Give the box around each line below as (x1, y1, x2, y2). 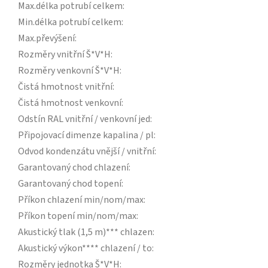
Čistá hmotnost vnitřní (18, 80, 112, 94)
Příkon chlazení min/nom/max (18, 193, 144, 207)
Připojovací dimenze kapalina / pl (18, 129, 154, 142)
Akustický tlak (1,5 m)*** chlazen (18, 226, 153, 239)
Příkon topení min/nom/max (18, 209, 136, 223)
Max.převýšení (18, 32, 75, 45)
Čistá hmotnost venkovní (18, 96, 121, 110)
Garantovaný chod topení (18, 177, 121, 191)
